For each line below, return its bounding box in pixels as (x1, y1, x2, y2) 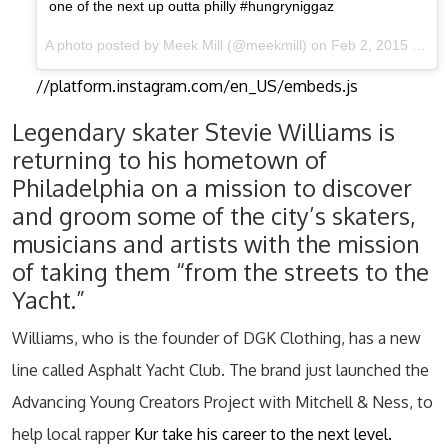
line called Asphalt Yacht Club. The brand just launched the (12, 360, 429, 380)
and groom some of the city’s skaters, (12, 201, 416, 231)
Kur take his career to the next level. (130, 424, 392, 444)
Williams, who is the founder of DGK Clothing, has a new (12, 328, 421, 348)
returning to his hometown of (12, 145, 327, 175)
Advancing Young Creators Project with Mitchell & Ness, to (12, 392, 433, 412)
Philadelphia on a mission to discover (12, 173, 412, 203)
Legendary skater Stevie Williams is (12, 117, 395, 147)
